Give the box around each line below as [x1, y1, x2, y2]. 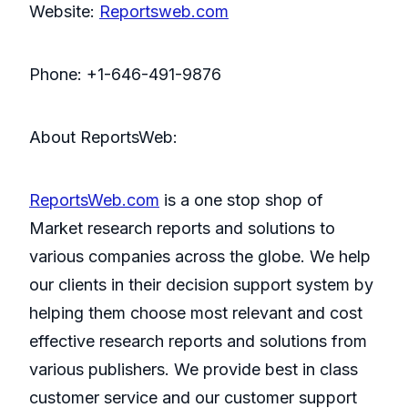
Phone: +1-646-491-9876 [29, 65, 221, 85]
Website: [29, 2, 99, 22]
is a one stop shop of [159, 190, 323, 210]
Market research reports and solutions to [29, 219, 335, 239]
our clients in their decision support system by [29, 275, 373, 295]
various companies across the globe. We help [29, 247, 371, 267]
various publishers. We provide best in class [29, 360, 358, 380]
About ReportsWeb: [29, 127, 264, 148]
